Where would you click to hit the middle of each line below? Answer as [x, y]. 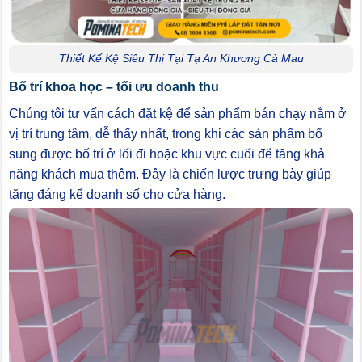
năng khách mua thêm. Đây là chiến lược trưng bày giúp [170, 175]
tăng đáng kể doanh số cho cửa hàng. [117, 195]
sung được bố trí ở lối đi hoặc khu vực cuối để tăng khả [167, 154]
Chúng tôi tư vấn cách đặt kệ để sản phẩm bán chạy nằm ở [178, 114]
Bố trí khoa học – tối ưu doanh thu [114, 87]
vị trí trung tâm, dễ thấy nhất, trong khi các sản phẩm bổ [166, 134]
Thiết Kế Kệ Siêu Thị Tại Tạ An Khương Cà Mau [181, 59]
